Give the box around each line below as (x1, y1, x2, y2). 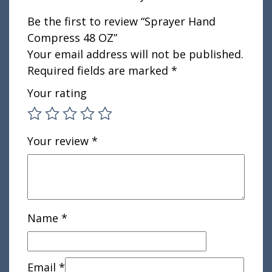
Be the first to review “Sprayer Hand (27, 14, 216, 29)
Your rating (27, 86, 87, 101)
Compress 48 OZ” (27, 30, 117, 46)
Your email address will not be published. (27, 47, 243, 62)
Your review (27, 134, 92, 149)
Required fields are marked (27, 63, 171, 78)
